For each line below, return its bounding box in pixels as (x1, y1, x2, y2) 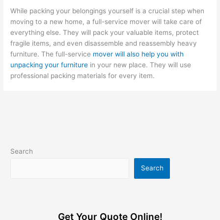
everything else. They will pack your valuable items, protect (10, 28, 199, 36)
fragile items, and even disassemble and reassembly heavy (10, 39, 197, 47)
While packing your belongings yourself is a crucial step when (10, 6, 205, 15)
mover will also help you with (93, 50, 184, 58)
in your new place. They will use (88, 60, 192, 69)
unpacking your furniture (10, 60, 88, 69)
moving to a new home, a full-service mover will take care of (10, 17, 202, 26)
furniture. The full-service (10, 50, 93, 58)
